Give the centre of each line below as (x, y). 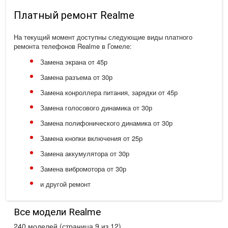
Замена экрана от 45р (74, 62)
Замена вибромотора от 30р (83, 168)
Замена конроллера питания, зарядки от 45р (109, 92)
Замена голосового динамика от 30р (96, 107)
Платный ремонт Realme (74, 15)
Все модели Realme (57, 212)
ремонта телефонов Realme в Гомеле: (73, 46)
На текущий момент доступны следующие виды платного (103, 37)
